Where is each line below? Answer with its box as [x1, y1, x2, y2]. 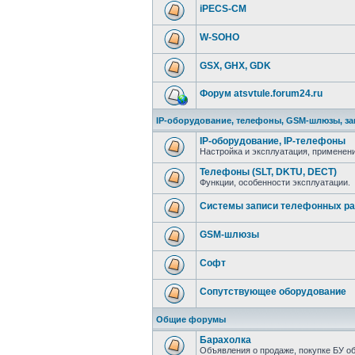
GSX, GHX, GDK [200, 60, 271, 71]
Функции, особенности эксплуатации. [200, 177, 350, 187]
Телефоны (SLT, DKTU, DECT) [200, 166, 337, 177]
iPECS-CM [200, 3, 246, 14]
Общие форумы [156, 315, 226, 324]
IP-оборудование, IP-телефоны [200, 136, 345, 147]
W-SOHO [200, 32, 239, 43]
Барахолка [200, 334, 251, 345]
